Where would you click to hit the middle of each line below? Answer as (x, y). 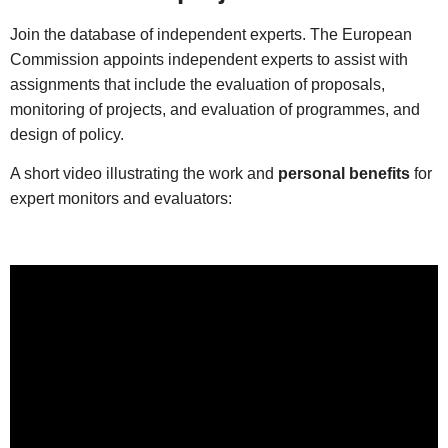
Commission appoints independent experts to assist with (209, 59)
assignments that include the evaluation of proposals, (197, 84)
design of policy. (67, 134)
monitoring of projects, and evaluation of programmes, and (215, 109)
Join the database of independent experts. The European (211, 34)
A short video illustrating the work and (144, 174)
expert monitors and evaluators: (121, 199)
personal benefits (344, 174)
